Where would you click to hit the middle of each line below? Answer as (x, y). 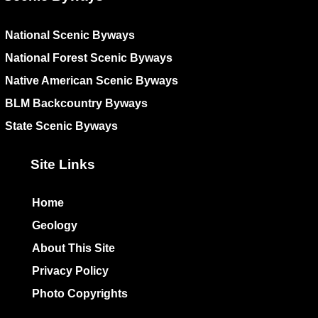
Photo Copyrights (80, 293)
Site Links (63, 164)
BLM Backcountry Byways (76, 103)
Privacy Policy (70, 270)
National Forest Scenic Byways (89, 57)
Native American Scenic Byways (92, 80)
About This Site (73, 248)
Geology (55, 225)
